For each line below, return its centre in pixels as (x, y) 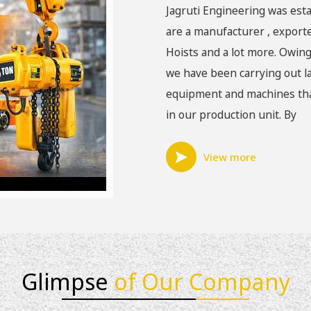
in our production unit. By (231, 115)
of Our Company (202, 281)
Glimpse (67, 281)
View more (230, 157)
